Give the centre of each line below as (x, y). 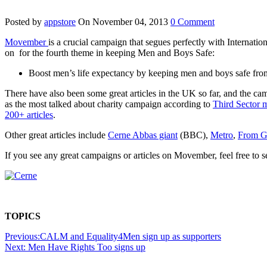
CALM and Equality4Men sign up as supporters (131, 236)
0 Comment (193, 21)
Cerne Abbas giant (143, 135)
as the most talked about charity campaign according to (109, 104)
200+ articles (29, 114)
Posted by (24, 21)
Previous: (22, 236)
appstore (60, 21)
